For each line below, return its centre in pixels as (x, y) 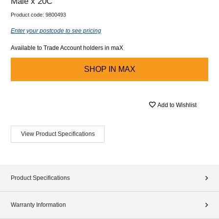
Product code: (28, 14)
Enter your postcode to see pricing (56, 31)
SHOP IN (100, 69)
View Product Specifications (58, 134)
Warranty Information (38, 205)
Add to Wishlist (177, 105)
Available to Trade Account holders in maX (67, 48)
